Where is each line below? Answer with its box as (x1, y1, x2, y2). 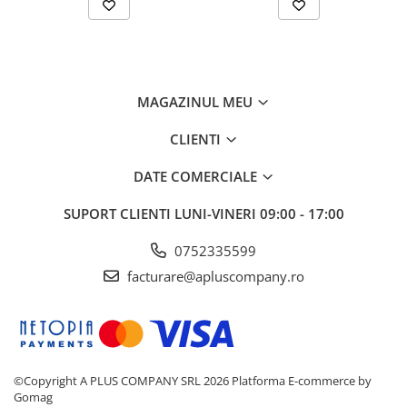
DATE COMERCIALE (133, 167, 261, 186)
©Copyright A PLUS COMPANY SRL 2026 (14, 372, 232, 390)
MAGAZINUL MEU (137, 93, 256, 112)
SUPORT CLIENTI (63, 204, 174, 223)
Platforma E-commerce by (232, 372, 372, 390)
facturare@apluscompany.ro (123, 267, 304, 286)
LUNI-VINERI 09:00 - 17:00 (174, 204, 344, 223)
